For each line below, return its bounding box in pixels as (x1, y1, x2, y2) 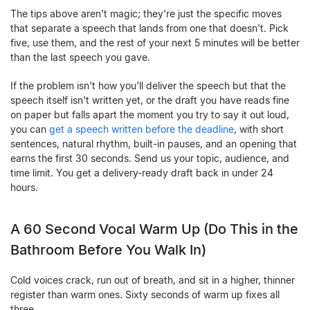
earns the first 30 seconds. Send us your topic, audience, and (10, 152, 289, 165)
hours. (10, 181, 38, 194)
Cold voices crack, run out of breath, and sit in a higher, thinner (10, 274, 295, 286)
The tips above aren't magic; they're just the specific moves (10, 8, 282, 20)
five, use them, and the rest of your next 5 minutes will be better (10, 37, 300, 49)
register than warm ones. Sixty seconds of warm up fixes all (10, 289, 280, 301)
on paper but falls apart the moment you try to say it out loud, (10, 109, 289, 121)
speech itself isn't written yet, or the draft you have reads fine (10, 94, 289, 107)
